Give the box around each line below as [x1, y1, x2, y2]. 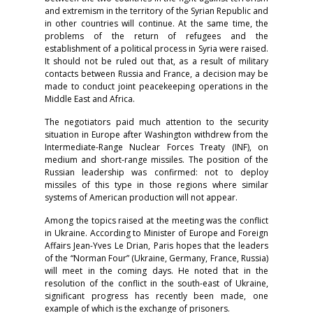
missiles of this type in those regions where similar [45, 179, 268, 191]
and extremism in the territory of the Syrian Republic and [45, 5, 268, 17]
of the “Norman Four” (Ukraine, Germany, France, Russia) [45, 252, 268, 265]
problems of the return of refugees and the [45, 30, 268, 43]
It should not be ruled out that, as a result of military [45, 55, 268, 68]
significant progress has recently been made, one [45, 290, 268, 303]
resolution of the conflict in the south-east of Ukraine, [45, 277, 268, 290]
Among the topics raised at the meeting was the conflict [45, 214, 268, 227]
